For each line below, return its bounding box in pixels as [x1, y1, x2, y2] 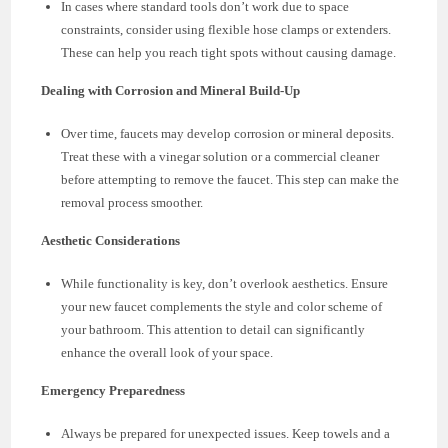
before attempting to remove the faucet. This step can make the [61, 171, 400, 187]
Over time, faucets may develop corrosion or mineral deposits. [61, 125, 395, 141]
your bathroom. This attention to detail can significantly [61, 321, 366, 337]
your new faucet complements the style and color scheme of [61, 298, 383, 314]
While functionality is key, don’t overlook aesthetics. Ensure [61, 275, 389, 291]
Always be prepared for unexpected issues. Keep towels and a [61, 425, 391, 441]
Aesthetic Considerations [41, 232, 181, 248]
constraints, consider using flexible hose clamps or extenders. [61, 21, 392, 37]
